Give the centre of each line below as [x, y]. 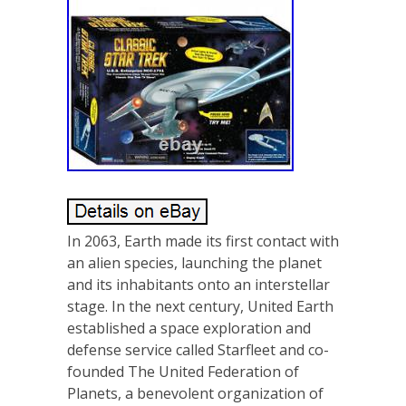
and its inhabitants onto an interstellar [198, 285]
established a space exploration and [189, 328]
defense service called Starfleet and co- [198, 350]
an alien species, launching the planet [194, 263]
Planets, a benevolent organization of [195, 393]
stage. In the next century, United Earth [200, 306]
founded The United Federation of [183, 372]
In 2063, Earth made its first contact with [203, 241]
